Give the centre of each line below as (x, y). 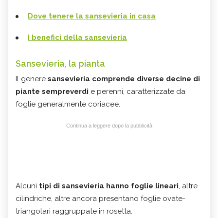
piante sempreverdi (52, 92)
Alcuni (27, 186)
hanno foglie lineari (142, 186)
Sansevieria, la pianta (60, 64)
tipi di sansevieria (72, 186)
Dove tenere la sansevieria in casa (92, 16)
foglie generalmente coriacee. (68, 104)
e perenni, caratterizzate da (137, 92)
